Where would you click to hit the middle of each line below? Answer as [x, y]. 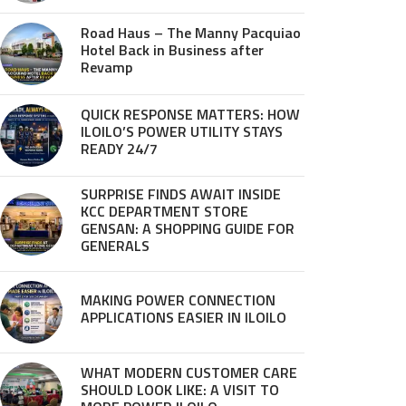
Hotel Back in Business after [172, 50]
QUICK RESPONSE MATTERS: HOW [190, 114]
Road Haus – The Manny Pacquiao [191, 33]
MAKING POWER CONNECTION [178, 300]
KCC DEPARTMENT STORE [164, 211]
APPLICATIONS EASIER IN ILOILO [184, 317]
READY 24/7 [119, 149]
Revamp [106, 67]
